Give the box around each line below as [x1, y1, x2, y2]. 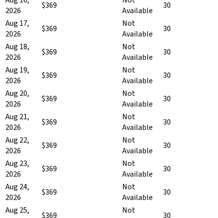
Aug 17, [5, 18, 29, 29]
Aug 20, [5, 88, 29, 99]
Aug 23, [5, 158, 29, 169]
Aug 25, [5, 204, 29, 216]
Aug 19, [5, 64, 29, 75]
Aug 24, [5, 181, 29, 192]
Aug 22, [5, 134, 29, 145]
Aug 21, [5, 111, 29, 122]
